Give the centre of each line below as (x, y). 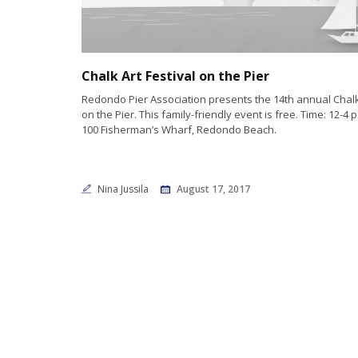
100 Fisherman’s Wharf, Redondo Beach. (179, 129)
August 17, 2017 (213, 189)
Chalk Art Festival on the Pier (175, 76)
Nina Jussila (124, 189)
